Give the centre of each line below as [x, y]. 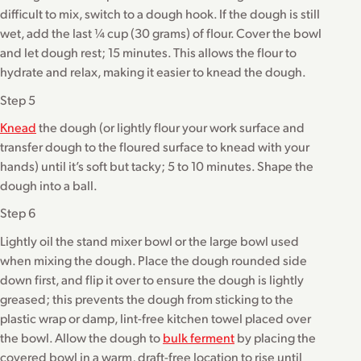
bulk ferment [199, 337]
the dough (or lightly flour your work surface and [170, 127]
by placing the [275, 337]
